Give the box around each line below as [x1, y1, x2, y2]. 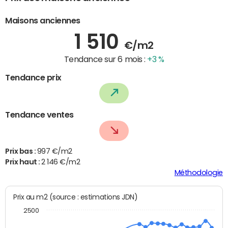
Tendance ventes [5, 110, 74, 119]
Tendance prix [5, 73, 62, 81]
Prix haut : [5, 158, 42, 166]
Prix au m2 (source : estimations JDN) [49, 193, 138, 202]
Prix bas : [5, 148, 37, 155]
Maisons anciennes [5, 16, 80, 24]
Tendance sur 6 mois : [64, 54, 148, 63]
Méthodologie [174, 169, 223, 177]
